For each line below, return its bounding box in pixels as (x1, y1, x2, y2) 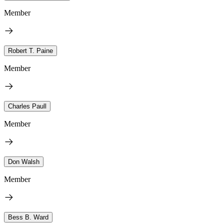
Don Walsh (8, 157, 39, 165)
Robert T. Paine (8, 46, 53, 54)
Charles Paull (8, 102, 46, 110)
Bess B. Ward (8, 213, 48, 221)
